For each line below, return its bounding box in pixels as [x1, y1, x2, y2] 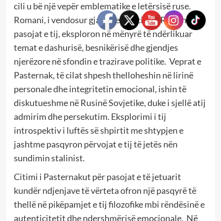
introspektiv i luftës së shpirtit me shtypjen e [13, 125, 184, 136]
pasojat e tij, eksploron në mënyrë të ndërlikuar [13, 28, 192, 39]
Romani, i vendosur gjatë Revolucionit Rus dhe [13, 14, 191, 26]
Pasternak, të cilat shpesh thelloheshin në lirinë [13, 70, 193, 81]
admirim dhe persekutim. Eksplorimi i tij [13, 111, 166, 122]
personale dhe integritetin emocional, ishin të [13, 83, 186, 95]
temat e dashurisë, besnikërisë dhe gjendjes [13, 42, 178, 53]
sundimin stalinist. [13, 152, 85, 164]
